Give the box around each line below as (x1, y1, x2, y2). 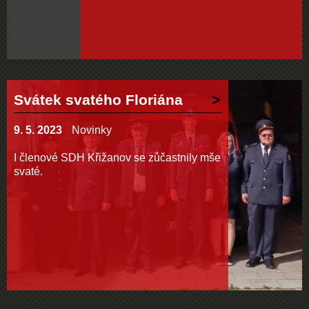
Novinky (72, 124, 112, 136)
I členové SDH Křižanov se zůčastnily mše (14, 152, 221, 163)
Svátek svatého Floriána (14, 92, 183, 108)
